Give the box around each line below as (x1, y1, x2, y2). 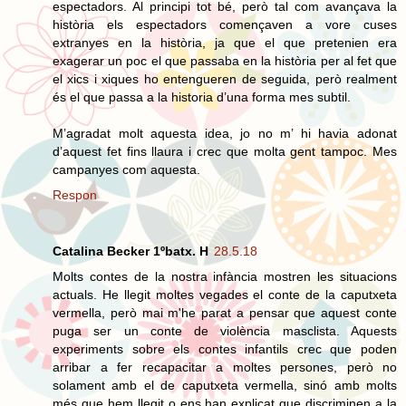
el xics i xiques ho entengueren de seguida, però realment (53, 71, 397, 86)
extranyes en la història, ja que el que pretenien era (53, 34, 397, 50)
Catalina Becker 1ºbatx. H (53, 243, 208, 258)
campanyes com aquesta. (53, 161, 200, 177)
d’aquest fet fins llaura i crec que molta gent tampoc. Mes (53, 143, 397, 159)
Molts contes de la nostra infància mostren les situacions (53, 268, 397, 284)
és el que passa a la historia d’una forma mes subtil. (53, 89, 351, 104)
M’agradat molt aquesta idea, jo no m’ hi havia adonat (53, 125, 397, 140)
